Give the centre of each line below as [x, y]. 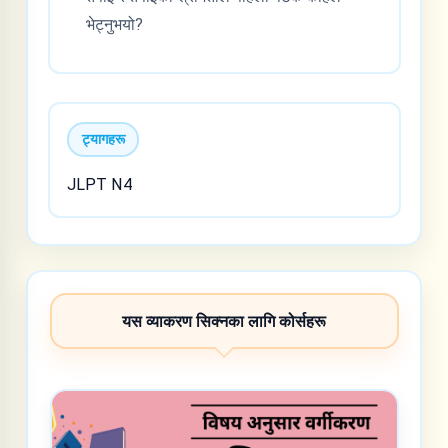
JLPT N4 [99, 184]
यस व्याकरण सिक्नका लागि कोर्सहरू [224, 321]
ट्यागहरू [103, 139]
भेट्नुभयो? [115, 24]
